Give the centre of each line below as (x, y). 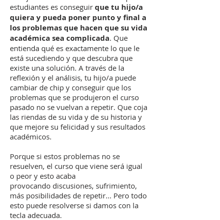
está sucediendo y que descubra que (71, 58)
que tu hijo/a (119, 7)
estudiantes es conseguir (52, 7)
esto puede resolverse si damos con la (74, 205)
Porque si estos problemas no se (65, 156)
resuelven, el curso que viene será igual (76, 166)
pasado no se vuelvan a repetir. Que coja (79, 107)
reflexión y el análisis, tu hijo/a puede (73, 78)
